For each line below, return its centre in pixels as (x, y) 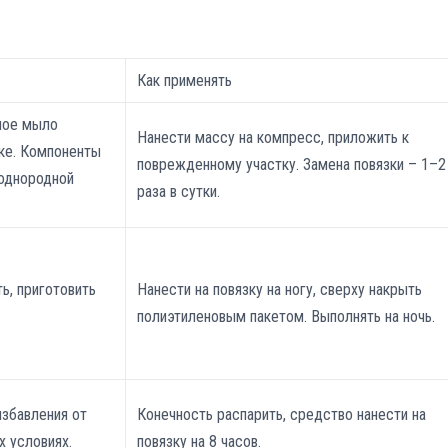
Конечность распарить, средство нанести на (282, 415)
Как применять (185, 81)
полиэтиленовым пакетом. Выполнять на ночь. (286, 317)
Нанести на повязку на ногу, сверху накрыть (280, 290)
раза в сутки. (179, 192)
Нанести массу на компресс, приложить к (273, 138)
